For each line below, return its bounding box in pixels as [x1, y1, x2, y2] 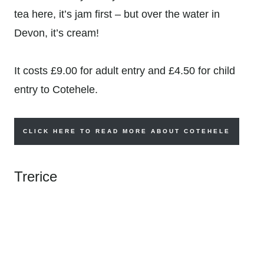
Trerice [14, 168, 57, 184]
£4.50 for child [169, 64, 235, 77]
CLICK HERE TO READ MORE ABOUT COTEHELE [23, 127, 230, 134]
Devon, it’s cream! [14, 27, 99, 39]
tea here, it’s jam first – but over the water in [14, 8, 220, 20]
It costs [14, 64, 51, 77]
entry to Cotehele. [14, 83, 98, 95]
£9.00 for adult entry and [51, 64, 169, 77]
